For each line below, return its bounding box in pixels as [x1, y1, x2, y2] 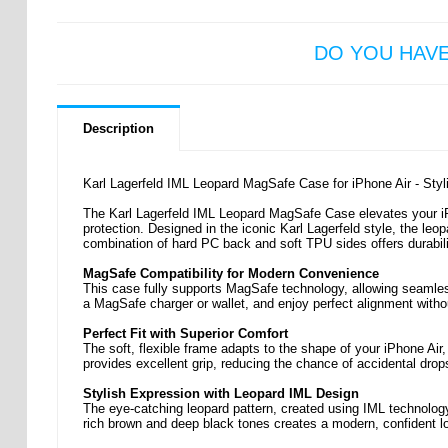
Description [82, 121, 154, 137]
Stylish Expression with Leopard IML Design [82, 386, 359, 402]
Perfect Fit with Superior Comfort [82, 326, 288, 342]
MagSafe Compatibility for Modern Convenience [82, 266, 379, 282]
